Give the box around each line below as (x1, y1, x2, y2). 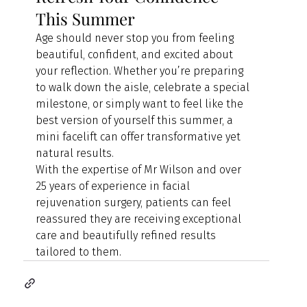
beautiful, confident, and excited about (36, 47, 236, 61)
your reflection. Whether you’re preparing (36, 64, 247, 77)
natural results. (36, 146, 114, 160)
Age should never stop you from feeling (36, 31, 237, 45)
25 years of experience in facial (36, 179, 193, 193)
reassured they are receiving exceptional (36, 212, 245, 225)
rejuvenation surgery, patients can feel (36, 195, 234, 209)
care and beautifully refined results (36, 228, 219, 242)
